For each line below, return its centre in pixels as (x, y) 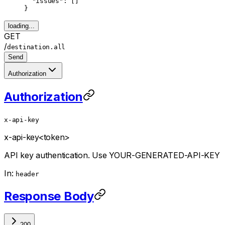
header (27, 174)
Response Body (49, 196)
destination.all (36, 47)
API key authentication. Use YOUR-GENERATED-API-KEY (112, 155)
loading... (21, 26)
